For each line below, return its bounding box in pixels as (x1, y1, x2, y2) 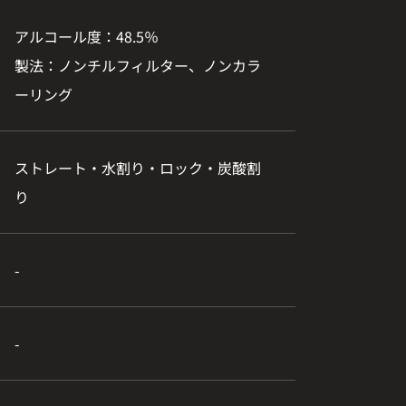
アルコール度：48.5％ (14, 25, 159, 47)
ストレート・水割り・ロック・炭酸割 (14, 157, 261, 179)
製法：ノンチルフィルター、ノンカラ (14, 54, 261, 76)
